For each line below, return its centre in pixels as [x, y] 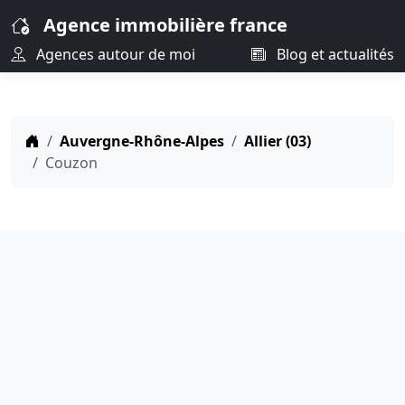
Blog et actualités [334, 54]
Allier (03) [278, 141]
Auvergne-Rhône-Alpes [142, 141]
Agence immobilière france [165, 25]
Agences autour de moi [114, 54]
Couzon [71, 163]
